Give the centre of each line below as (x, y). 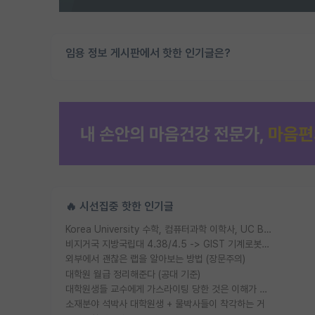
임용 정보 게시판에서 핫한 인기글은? (148, 53)
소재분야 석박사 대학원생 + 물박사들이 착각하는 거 (165, 304)
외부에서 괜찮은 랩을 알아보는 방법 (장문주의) (155, 259)
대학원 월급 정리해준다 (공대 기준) (133, 274)
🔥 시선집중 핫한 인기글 (120, 206)
